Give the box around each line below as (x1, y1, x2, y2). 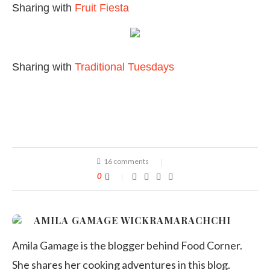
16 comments (104, 157, 149, 166)
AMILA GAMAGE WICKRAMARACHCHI (34, 214, 231, 227)
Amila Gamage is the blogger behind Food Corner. (12, 239, 242, 252)
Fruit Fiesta (72, 2, 129, 14)
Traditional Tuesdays (75, 61, 174, 73)
